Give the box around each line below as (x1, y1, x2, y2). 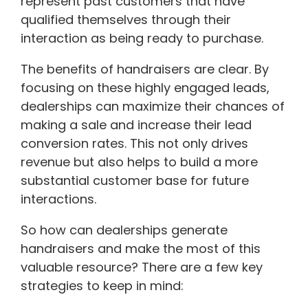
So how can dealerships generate (21, 221, 228, 239)
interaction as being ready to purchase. (21, 29, 263, 47)
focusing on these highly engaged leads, (21, 78, 269, 96)
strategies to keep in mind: (21, 276, 184, 294)
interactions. (21, 190, 96, 208)
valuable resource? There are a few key (21, 258, 263, 276)
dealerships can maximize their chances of (21, 97, 285, 115)
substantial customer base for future (21, 171, 249, 189)
